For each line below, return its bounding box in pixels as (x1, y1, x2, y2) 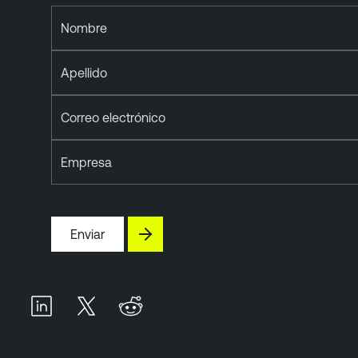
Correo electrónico (61, 109, 165, 125)
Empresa (61, 154, 112, 169)
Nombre (61, 20, 107, 35)
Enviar (70, 226, 105, 241)
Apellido (61, 65, 107, 80)
